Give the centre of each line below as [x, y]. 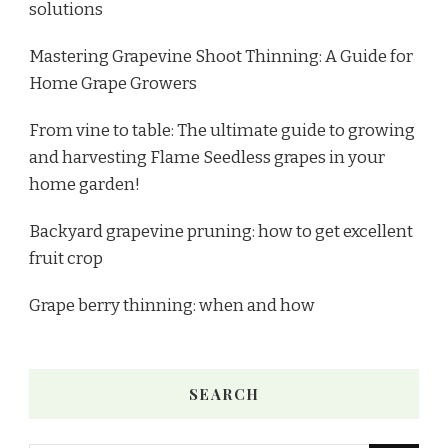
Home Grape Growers [113, 82]
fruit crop [66, 257]
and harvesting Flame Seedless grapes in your [207, 156]
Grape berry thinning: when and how [172, 304]
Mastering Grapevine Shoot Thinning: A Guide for [221, 55]
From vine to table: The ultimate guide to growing [222, 129]
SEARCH [224, 393]
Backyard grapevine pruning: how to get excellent [221, 230]
